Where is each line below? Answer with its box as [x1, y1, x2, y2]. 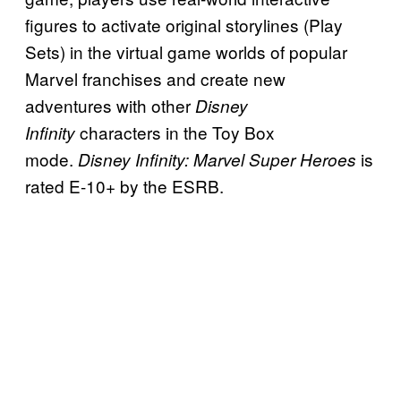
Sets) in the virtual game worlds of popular [25, 38, 347, 64]
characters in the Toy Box [75, 119, 275, 144]
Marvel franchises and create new [25, 65, 286, 90]
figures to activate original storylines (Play [25, 12, 343, 37]
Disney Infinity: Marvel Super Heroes [78, 147, 356, 171]
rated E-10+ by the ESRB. [25, 173, 224, 198]
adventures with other [25, 92, 195, 117]
